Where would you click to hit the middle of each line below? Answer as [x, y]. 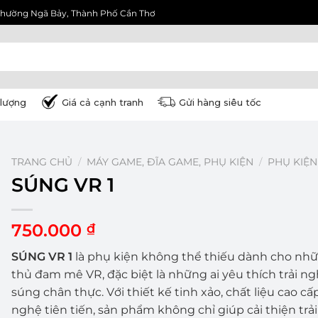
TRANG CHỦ [42, 162]
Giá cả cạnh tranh [103, 102]
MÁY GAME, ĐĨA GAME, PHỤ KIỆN [170, 162]
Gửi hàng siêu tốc [220, 102]
